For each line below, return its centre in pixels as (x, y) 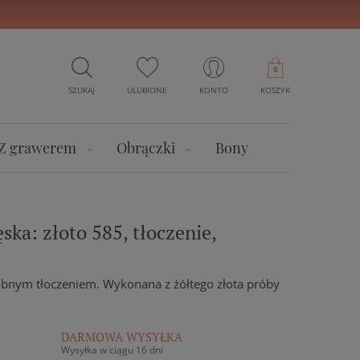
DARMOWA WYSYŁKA (122, 337)
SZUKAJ (82, 90)
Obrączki (146, 147)
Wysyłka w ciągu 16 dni (112, 350)
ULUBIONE (147, 90)
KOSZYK (275, 90)
